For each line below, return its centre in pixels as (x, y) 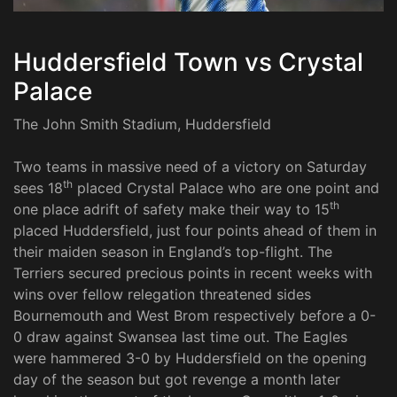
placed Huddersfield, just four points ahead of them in (195, 230)
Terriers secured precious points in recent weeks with (193, 272)
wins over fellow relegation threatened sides (162, 294)
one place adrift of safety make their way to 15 (171, 209)
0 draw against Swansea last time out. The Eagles (180, 336)
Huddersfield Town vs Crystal (188, 62)
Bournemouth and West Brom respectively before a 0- (195, 315)
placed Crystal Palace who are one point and (226, 187)
